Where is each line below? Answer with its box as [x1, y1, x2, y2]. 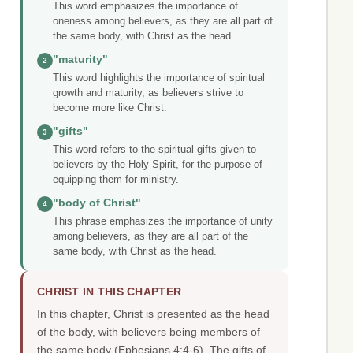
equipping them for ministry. [53, 173, 179, 186]
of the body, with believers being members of [37, 325, 260, 339]
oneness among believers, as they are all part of [53, 15, 273, 28]
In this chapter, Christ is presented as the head [37, 307, 269, 321]
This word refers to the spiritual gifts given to [53, 143, 256, 156]
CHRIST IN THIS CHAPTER [37, 286, 182, 299]
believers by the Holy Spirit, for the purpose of [53, 158, 262, 171]
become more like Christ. [53, 102, 167, 114]
